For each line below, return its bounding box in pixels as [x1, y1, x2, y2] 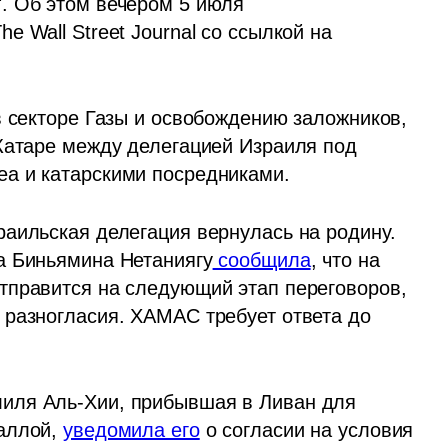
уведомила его [63, 419, 200, 442]
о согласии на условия [199, 419, 414, 442]
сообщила [212, 249, 311, 272]
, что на [310, 249, 380, 272]
